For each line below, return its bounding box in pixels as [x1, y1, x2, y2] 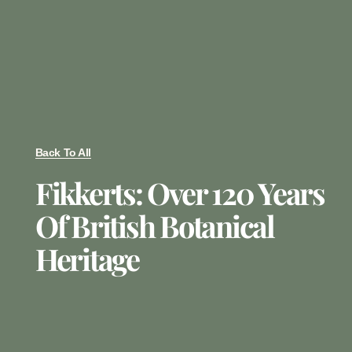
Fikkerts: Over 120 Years [35, 172, 324, 213]
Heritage [35, 238, 139, 279]
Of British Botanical [35, 205, 274, 246]
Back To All [35, 145, 91, 159]
